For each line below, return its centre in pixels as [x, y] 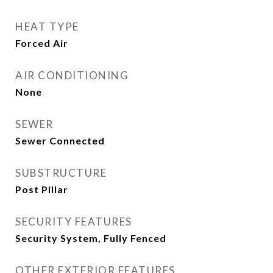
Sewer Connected [60, 140]
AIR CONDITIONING [72, 75]
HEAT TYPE [47, 27]
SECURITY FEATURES [74, 222]
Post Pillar [42, 189]
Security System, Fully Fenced [91, 238]
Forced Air [42, 43]
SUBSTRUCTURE [61, 173]
